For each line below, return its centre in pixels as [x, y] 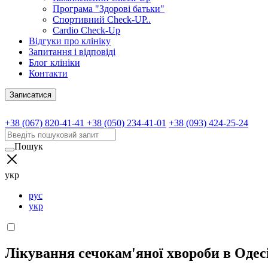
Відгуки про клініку [70, 41]
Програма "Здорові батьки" [109, 9]
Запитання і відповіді [72, 52]
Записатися [31, 95]
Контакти [48, 73]
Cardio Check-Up [86, 30]
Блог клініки [54, 63]
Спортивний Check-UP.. [102, 19]
